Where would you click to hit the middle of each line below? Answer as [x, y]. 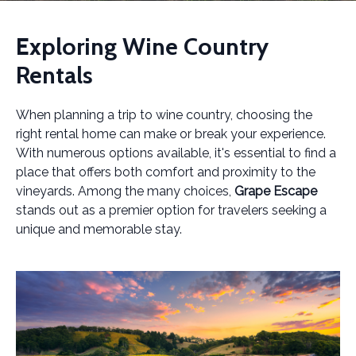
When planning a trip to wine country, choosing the [164, 115]
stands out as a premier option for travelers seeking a [171, 210]
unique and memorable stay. [99, 229]
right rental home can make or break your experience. [171, 134]
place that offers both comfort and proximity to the [166, 172]
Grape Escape [276, 191]
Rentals [54, 75]
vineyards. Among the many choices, [125, 191]
